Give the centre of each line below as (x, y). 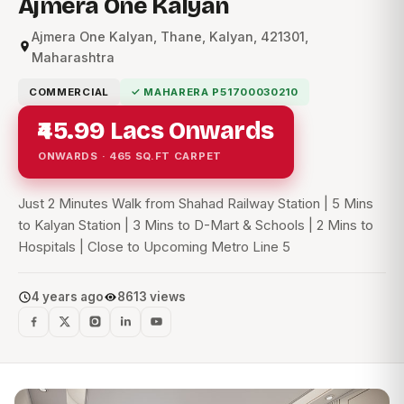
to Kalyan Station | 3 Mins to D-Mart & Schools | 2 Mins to (196, 225)
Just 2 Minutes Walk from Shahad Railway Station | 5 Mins (196, 203)
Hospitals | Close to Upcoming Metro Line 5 (154, 246)
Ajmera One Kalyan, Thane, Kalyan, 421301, (170, 36)
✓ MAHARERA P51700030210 (214, 92)
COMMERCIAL (69, 92)
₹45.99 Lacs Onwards (156, 130)
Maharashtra (73, 57)
